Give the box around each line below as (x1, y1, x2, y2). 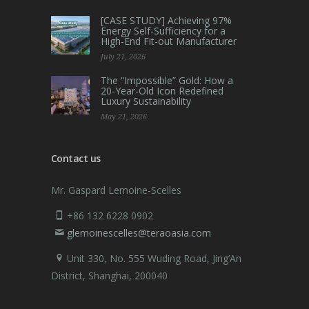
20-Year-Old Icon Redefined (101, 83, 223, 97)
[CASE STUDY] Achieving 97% (101, 13, 232, 27)
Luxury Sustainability (101, 94, 191, 108)
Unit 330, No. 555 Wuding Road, (67, 251, 212, 265)
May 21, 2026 (101, 112, 147, 121)
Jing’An (212, 251, 241, 265)
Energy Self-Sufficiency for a (101, 23, 226, 37)
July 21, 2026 (101, 52, 146, 61)
